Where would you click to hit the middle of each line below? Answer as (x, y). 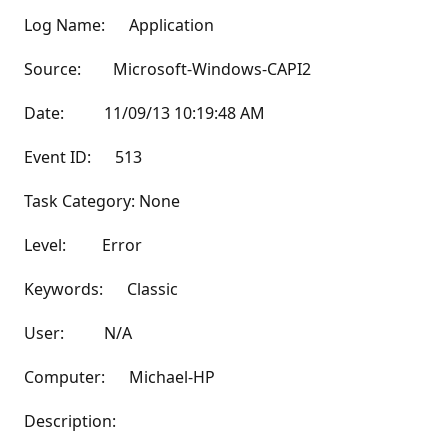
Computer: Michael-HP (119, 377)
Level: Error (83, 245)
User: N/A (78, 333)
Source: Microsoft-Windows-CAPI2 (167, 69)
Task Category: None (102, 201)
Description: (70, 421)
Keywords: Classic (101, 289)
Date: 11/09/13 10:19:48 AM (144, 113)
